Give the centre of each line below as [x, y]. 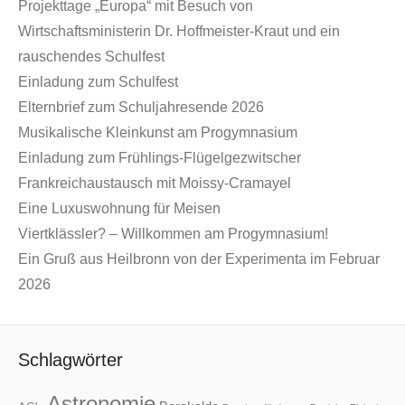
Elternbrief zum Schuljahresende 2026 [141, 108]
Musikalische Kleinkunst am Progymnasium [158, 133]
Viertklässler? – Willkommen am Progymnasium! [173, 234]
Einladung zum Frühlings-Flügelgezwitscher [160, 158]
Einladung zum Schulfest [98, 82]
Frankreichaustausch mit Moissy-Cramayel [155, 184]
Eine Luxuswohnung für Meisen [119, 209]
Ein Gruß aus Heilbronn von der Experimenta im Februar [199, 259]
